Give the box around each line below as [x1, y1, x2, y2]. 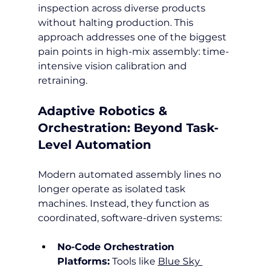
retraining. [37, 74, 87, 86]
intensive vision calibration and [37, 60, 189, 72]
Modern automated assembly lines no [37, 168, 224, 180]
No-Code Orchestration [57, 240, 177, 253]
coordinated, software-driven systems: [37, 212, 222, 224]
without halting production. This [37, 16, 196, 28]
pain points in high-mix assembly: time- [37, 45, 229, 57]
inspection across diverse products [37, 2, 208, 14]
